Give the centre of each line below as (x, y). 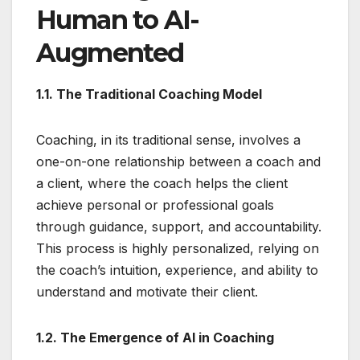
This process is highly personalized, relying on (178, 248)
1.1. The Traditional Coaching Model (149, 94)
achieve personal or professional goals (155, 205)
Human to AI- (118, 19)
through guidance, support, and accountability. (179, 226)
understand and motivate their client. (147, 291)
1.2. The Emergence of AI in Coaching (155, 337)
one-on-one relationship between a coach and (178, 161)
